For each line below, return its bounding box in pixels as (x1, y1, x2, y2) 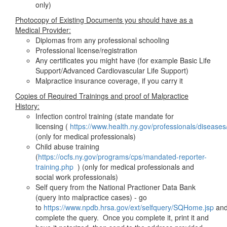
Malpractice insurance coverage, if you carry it (35, 75, 183, 86)
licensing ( (35, 121, 70, 131)
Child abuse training (35, 141, 99, 152)
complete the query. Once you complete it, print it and (35, 212, 209, 222)
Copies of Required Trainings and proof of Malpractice (15, 91, 188, 101)
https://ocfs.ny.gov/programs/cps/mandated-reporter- (38, 152, 207, 162)
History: (15, 101, 40, 111)
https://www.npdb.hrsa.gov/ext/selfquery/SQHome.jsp (44, 202, 214, 212)
